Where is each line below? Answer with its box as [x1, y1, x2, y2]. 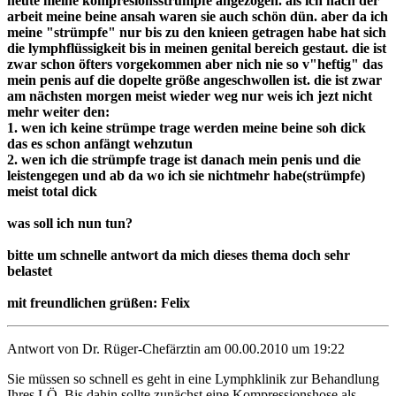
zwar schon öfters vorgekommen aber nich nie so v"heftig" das [7, 56, 383, 72]
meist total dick [7, 183, 97, 199]
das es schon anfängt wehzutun [7, 135, 193, 151]
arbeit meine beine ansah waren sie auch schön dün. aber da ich [7, 8, 388, 24]
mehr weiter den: [7, 103, 110, 119]
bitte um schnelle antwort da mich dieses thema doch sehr [7, 247, 350, 263]
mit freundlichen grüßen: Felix [7, 294, 190, 310]
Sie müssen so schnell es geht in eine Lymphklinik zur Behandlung [7, 370, 379, 386]
